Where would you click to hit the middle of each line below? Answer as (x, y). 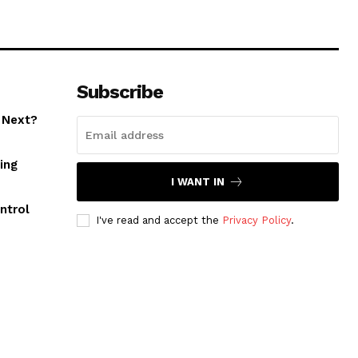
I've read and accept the (159, 221)
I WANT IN (198, 182)
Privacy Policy (256, 221)
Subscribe (119, 92)
